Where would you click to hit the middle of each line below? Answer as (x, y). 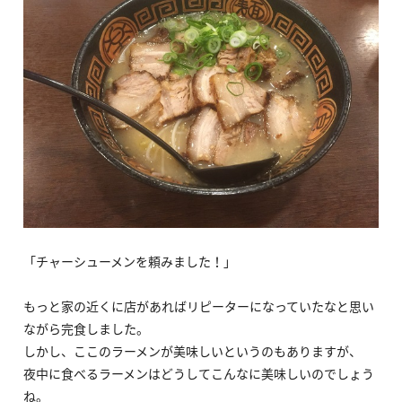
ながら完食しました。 (87, 328)
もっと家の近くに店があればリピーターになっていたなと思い (199, 306)
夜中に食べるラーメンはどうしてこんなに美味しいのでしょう (199, 373)
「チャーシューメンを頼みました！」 (130, 261)
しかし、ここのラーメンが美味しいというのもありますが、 (193, 350)
